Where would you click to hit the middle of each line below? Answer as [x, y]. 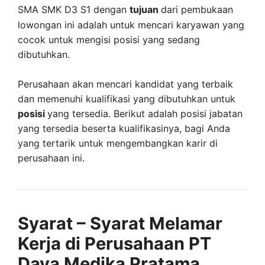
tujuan [145, 9]
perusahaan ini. [51, 158]
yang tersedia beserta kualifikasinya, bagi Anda [124, 128]
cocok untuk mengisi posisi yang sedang [109, 39]
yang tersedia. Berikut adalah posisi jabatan [145, 114]
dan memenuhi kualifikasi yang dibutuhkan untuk [127, 99]
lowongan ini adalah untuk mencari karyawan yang [131, 25]
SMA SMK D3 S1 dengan [72, 9]
